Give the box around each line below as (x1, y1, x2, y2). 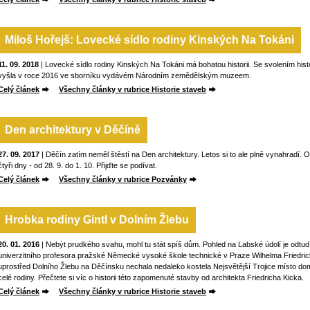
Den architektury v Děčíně (5, 124, 140, 136)
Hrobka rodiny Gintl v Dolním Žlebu (5, 214, 189, 226)
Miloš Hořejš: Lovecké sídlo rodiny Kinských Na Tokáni (5, 34, 294, 46)
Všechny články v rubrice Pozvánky (59, 175, 187, 183)
